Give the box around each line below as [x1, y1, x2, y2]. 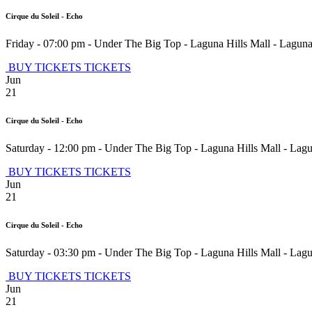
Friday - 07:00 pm [6, 37, 85, 49]
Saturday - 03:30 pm [6, 246, 95, 258]
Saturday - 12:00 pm [6, 141, 95, 154]
